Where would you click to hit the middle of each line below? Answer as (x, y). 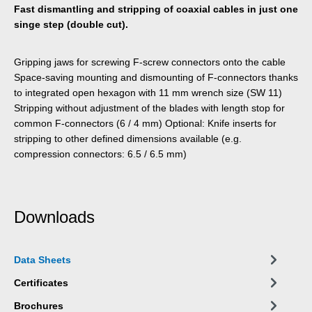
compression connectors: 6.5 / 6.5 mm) (100, 154)
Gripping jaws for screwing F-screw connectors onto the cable (150, 62)
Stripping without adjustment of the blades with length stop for (149, 108)
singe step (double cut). (71, 24)
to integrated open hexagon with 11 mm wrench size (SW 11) (148, 92)
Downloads (54, 217)
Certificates (41, 282)
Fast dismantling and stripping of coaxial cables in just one (156, 9)
